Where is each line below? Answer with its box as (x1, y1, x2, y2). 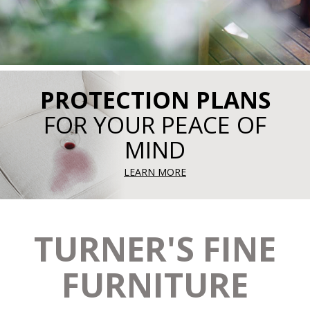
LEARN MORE (124, 165, 186, 179)
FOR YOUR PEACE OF (44, 109, 266, 141)
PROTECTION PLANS (39, 84, 271, 116)
